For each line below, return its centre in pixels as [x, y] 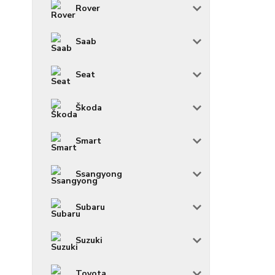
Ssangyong [99, 174]
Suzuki [89, 240]
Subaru [90, 207]
